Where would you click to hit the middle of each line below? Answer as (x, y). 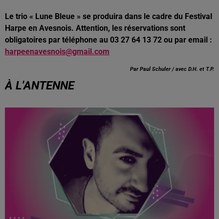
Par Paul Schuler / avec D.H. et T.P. (172, 69)
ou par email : (188, 40)
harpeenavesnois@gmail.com (57, 51)
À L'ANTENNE (40, 85)
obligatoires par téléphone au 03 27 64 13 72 (83, 40)
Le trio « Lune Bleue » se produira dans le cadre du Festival (109, 16)
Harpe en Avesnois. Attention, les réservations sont (95, 28)
